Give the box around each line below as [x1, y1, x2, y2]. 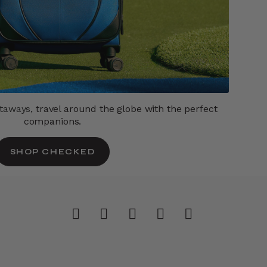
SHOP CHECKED [10, 147, 95, 157]
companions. [23, 116, 82, 128]
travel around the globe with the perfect [35, 103, 218, 115]
